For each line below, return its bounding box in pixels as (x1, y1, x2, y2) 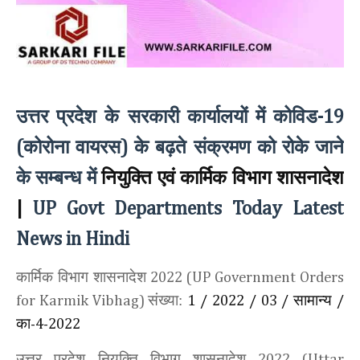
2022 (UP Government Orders (145, 270, 345, 286)
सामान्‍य (288, 292, 337, 309)
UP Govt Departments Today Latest (22, 199, 344, 219)
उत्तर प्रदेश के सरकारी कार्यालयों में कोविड (16, 106, 317, 128)
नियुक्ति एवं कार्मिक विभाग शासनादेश (101, 167, 345, 189)
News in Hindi (16, 230, 129, 250)
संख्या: (148, 292, 188, 309)
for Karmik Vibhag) (16, 293, 149, 309)
